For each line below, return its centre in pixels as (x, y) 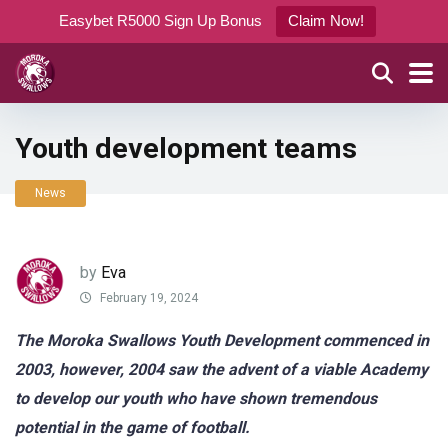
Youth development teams (186, 148)
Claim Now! (325, 20)
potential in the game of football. (132, 427)
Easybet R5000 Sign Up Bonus (160, 20)
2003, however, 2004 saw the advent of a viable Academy (221, 369)
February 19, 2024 (147, 298)
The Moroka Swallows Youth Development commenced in (222, 340)
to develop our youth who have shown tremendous (196, 398)
